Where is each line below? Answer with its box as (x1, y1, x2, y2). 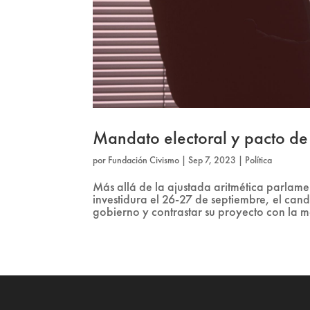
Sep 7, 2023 (188, 154, 237, 167)
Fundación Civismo (108, 154, 180, 167)
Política (245, 154, 273, 167)
